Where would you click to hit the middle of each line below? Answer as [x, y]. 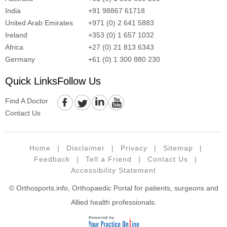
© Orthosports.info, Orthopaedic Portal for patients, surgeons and [113, 188]
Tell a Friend [109, 159]
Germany [20, 59]
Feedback [52, 159]
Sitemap [178, 148]
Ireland [16, 35]
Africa [14, 47]
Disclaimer [85, 148]
